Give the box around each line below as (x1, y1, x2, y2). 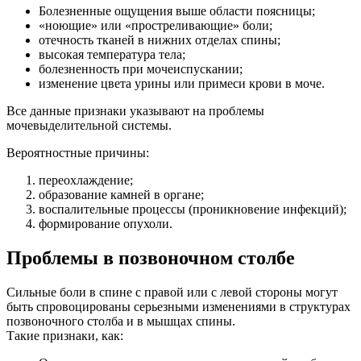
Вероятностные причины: (6, 145, 149, 160)
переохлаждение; (39, 172, 133, 187)
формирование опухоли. (39, 216, 172, 230)
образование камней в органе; (39, 187, 204, 201)
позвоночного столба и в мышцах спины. (6, 313, 235, 328)
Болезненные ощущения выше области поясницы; (39, 3, 315, 18)
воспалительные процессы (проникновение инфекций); (39, 201, 346, 216)
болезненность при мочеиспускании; (39, 61, 243, 76)
